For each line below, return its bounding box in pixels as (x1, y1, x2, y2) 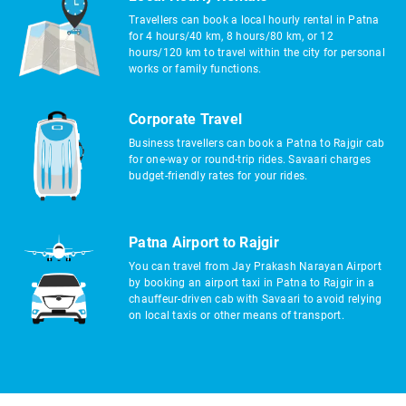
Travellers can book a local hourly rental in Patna (129, 14, 380, 26)
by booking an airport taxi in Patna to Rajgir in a (129, 276, 375, 289)
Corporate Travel (129, 111, 242, 128)
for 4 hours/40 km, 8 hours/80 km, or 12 (129, 30, 333, 43)
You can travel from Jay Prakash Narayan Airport (129, 260, 382, 273)
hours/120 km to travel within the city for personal (129, 46, 385, 59)
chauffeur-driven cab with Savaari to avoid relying (129, 293, 382, 305)
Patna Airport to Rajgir (129, 234, 279, 251)
